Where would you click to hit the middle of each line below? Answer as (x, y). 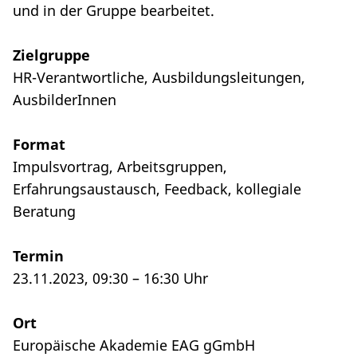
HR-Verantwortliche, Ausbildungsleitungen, (159, 78)
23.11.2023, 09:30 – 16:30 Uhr (110, 279)
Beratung (44, 212)
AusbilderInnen (65, 100)
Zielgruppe (51, 55)
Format (39, 145)
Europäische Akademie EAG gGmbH (134, 345)
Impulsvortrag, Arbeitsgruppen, (120, 167)
